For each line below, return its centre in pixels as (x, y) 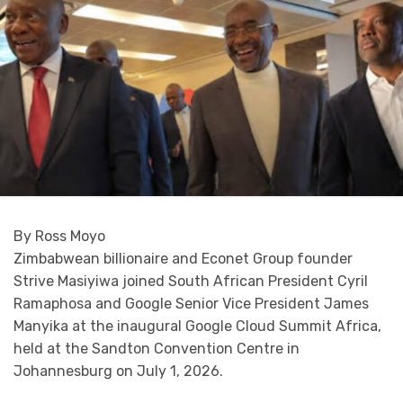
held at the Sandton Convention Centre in (157, 349)
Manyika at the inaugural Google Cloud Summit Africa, (197, 327)
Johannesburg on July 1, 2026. (118, 372)
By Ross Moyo (59, 237)
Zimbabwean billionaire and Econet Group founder (183, 259)
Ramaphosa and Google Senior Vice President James (191, 304)
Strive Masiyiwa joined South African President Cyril (191, 282)
